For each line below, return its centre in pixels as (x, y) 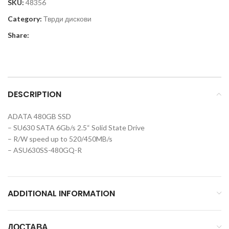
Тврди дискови (67, 18)
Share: (18, 35)
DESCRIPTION (35, 94)
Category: (25, 18)
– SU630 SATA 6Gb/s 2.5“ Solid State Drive (76, 127)
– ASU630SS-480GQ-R (45, 150)
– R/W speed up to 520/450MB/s (60, 139)
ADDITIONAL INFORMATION (61, 193)
